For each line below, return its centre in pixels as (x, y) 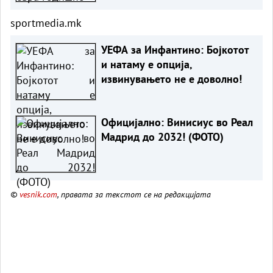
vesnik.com (38, 194)
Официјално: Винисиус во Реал (177, 122)
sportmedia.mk (46, 23)
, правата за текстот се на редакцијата (134, 194)
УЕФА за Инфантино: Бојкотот (175, 49)
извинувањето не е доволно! (171, 79)
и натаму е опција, (147, 64)
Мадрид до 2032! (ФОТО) (162, 136)
